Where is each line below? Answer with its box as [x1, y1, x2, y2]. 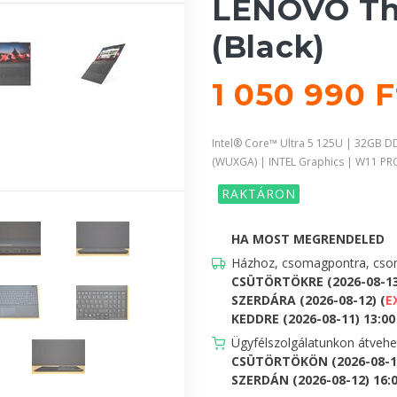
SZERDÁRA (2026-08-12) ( [231, 291, 385, 308]
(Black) [212, 27, 325, 66]
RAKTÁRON [222, 184, 296, 202]
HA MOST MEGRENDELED [231, 230, 385, 247]
